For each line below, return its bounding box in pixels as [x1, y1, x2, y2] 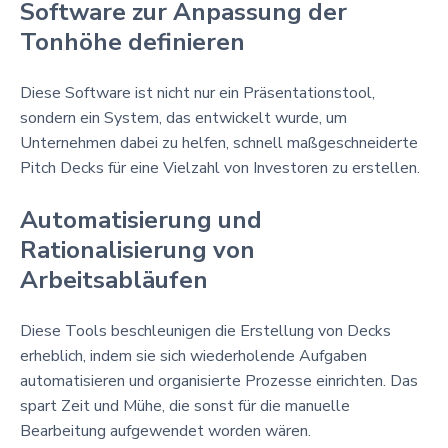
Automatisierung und [20, 203, 262, 236]
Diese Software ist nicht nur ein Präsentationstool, [20, 81, 375, 104]
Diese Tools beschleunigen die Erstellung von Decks [20, 319, 391, 342]
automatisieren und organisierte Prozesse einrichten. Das [20, 369, 418, 392]
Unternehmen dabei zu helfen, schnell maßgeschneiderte [20, 131, 418, 154]
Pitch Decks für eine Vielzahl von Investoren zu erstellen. [20, 156, 420, 179]
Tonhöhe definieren [20, 25, 245, 58]
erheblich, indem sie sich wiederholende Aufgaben [20, 344, 367, 367]
